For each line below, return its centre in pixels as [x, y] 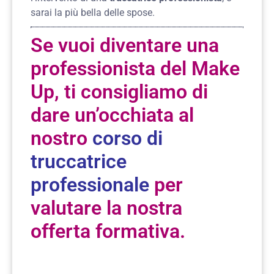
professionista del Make [135, 68]
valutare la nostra [106, 208]
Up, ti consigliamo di [119, 91]
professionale [90, 184]
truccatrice [79, 161]
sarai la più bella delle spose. [93, 12]
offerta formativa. [108, 231]
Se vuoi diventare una [125, 45]
